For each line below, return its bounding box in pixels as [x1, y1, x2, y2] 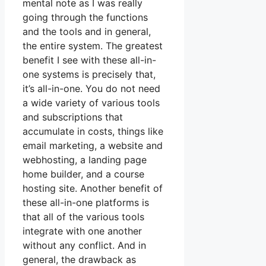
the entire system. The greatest [23, 40, 163, 52]
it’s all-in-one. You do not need [23, 83, 160, 95]
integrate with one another [23, 225, 142, 237]
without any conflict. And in [23, 239, 146, 252]
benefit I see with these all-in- [23, 54, 156, 66]
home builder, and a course [23, 168, 144, 180]
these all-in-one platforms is [23, 197, 149, 209]
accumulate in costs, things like [23, 125, 163, 138]
